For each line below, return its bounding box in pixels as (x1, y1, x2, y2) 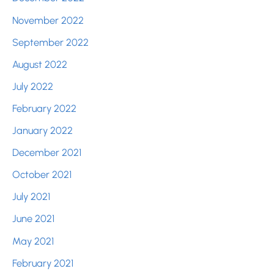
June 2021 (12, 212, 54, 225)
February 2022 (12, 102, 76, 114)
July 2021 (12, 190, 50, 203)
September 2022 (12, 35, 89, 48)
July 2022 (12, 80, 53, 92)
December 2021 (12, 146, 81, 159)
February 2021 (12, 256, 73, 269)
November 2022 (12, 13, 84, 26)
